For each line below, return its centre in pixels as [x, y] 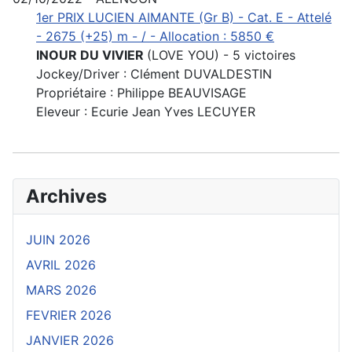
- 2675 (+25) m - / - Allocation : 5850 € [155, 37]
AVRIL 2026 [61, 265]
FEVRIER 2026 [69, 315]
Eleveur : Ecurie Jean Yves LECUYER [146, 112]
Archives [66, 196]
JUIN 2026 [58, 240]
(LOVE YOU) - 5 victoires [221, 55]
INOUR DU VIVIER [92, 55]
